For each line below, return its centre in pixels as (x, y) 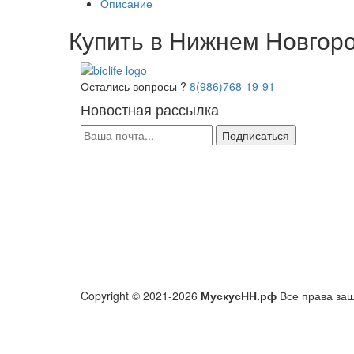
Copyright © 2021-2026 (141, 296)
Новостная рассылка (150, 109)
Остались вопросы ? (134, 87)
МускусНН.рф (239, 296)
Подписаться (256, 136)
